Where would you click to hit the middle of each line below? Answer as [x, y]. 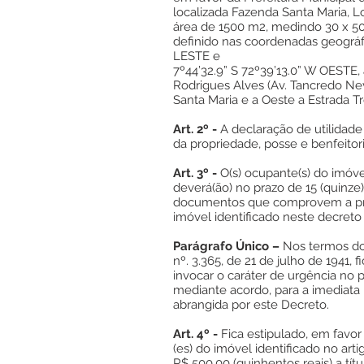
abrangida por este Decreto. [251, 305]
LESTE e [197, 56]
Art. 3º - [195, 173]
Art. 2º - [197, 129]
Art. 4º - [195, 334]
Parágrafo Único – [226, 246]
